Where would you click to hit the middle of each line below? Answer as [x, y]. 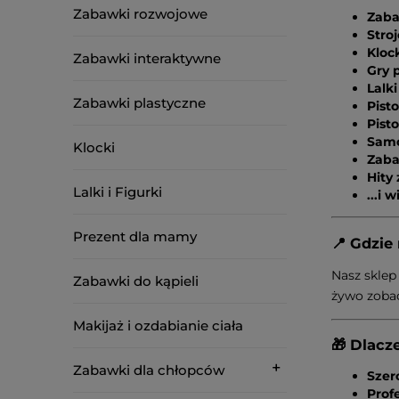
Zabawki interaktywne [147, 58]
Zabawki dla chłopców [149, 370]
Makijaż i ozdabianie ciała [158, 326]
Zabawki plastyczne [139, 103]
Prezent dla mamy [135, 236]
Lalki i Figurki [118, 192]
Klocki [94, 147]
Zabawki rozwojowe [140, 14]
